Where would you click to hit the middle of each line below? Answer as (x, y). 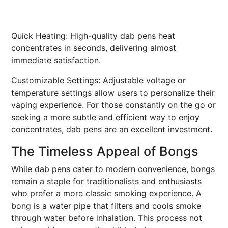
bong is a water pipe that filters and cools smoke (106, 206)
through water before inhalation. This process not (107, 218)
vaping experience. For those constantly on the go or (113, 105)
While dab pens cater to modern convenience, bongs (113, 169)
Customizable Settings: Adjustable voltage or (98, 80)
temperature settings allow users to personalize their (113, 93)
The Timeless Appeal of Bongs (105, 151)
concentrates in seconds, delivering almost (94, 48)
